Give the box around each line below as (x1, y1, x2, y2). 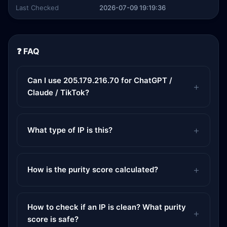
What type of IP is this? (27, 125, 112, 135)
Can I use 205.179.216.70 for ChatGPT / (27, 75, 172, 85)
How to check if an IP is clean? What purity (27, 202, 186, 212)
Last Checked (16, 4, 59, 12)
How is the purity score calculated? (27, 165, 158, 174)
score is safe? (27, 214, 79, 224)
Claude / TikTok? (27, 88, 89, 97)
